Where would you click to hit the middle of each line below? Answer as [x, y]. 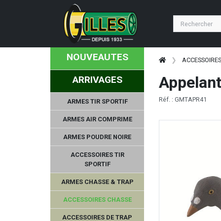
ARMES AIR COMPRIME [97, 119]
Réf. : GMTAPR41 [183, 99]
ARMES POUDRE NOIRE [97, 137]
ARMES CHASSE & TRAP [97, 182]
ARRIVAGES [97, 79]
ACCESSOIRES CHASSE [97, 199]
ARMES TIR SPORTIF [97, 101]
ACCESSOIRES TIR [97, 154]
